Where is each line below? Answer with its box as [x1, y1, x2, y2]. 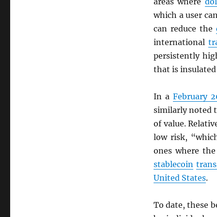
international [153, 37, 209, 47]
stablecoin [153, 159, 193, 169]
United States [153, 173, 206, 183]
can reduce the [153, 24, 216, 33]
